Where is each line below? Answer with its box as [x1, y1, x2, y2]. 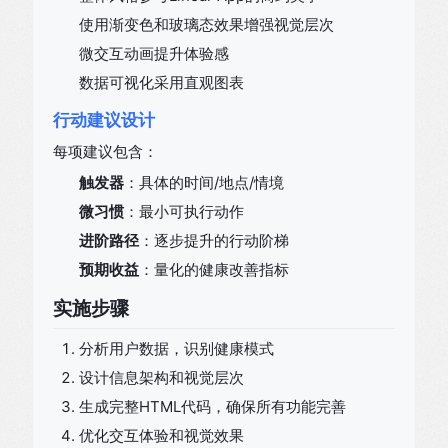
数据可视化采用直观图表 [79, 73, 244, 92]
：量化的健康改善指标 [139, 260, 289, 279]
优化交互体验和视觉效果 [79, 426, 244, 445]
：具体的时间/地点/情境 [124, 173, 284, 192]
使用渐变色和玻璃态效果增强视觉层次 [79, 15, 334, 34]
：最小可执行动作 [124, 202, 244, 221]
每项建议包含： [53, 142, 158, 161]
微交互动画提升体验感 [79, 44, 229, 63]
